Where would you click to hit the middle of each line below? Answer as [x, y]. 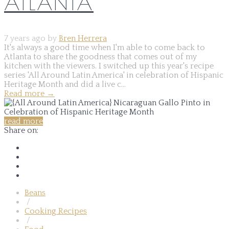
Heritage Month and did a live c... [65, 84]
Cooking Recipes [56, 211]
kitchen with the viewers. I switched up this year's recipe [109, 66]
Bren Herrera [83, 38]
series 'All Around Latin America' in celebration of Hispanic [114, 75]
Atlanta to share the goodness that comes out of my [100, 56]
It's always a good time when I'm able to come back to [105, 47]
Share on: [21, 130]
